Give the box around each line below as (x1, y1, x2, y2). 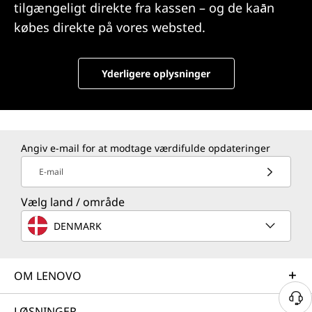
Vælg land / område (21, 194, 125, 210)
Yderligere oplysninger (102, 67, 210, 81)
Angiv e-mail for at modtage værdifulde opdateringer (21, 141, 270, 155)
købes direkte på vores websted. (14, 19, 205, 36)
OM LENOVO (14, 268, 81, 284)
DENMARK (54, 219, 102, 233)
